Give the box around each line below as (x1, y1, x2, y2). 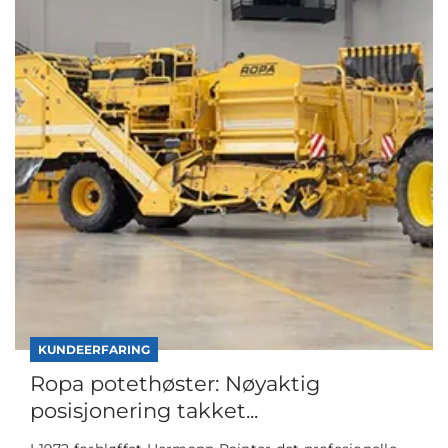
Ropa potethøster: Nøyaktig (30, 371, 320, 397)
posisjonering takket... (30, 398, 258, 424)
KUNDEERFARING (38, 342, 150, 358)
